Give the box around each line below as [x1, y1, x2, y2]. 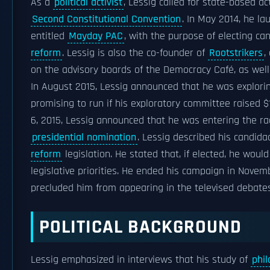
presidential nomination [32, 131, 136, 144]
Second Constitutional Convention [32, 13, 181, 26]
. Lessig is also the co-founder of [62, 46, 208, 60]
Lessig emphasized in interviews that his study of [31, 253, 251, 266]
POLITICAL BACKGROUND [39, 215, 242, 239]
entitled [31, 30, 67, 43]
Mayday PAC [69, 30, 123, 43]
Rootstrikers [209, 46, 263, 60]
